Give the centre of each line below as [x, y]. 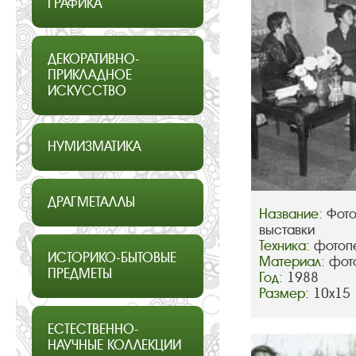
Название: [292, 215]
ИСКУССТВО [87, 91]
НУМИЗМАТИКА [94, 147]
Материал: [294, 262]
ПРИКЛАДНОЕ [90, 75]
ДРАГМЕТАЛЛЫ [91, 202]
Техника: [286, 246]
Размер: [286, 294]
